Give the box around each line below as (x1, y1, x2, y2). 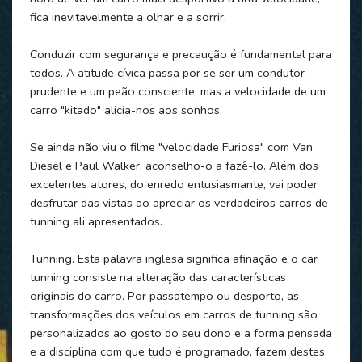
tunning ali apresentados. (29, 213, 162, 229)
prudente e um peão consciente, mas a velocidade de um (29, 82, 326, 99)
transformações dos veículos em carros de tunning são (29, 305, 318, 322)
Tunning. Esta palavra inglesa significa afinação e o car (29, 250, 318, 267)
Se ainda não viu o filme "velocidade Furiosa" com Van (29, 138, 313, 155)
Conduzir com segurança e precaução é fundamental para (29, 45, 332, 62)
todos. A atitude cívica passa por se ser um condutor (29, 64, 305, 81)
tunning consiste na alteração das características (29, 268, 286, 285)
